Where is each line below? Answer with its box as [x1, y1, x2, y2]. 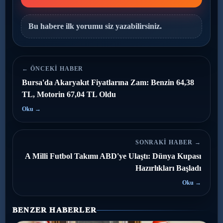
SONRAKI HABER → [135, 138, 201, 146]
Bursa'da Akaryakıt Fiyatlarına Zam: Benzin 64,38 [22, 78, 194, 87]
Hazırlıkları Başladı [135, 163, 201, 172]
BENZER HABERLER [12, 206, 97, 214]
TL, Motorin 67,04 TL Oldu [22, 90, 116, 99]
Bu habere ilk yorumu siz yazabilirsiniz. [28, 21, 162, 30]
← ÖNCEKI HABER [22, 65, 84, 72]
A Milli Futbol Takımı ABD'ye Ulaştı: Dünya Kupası [25, 151, 201, 160]
